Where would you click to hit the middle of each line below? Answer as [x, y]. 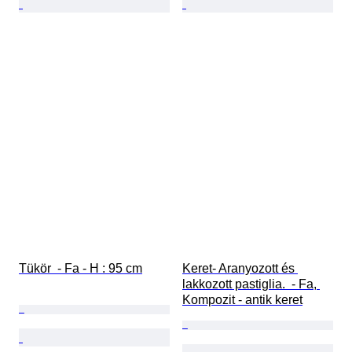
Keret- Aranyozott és [240, 269]
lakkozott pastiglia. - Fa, [251, 284]
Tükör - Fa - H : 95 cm [81, 269]
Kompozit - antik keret [242, 300]
